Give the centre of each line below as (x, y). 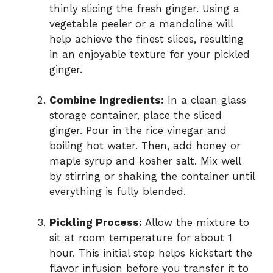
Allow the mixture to (196, 222)
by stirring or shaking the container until (152, 176)
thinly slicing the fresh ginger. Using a (144, 8)
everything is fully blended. (118, 192)
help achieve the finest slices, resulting (147, 39)
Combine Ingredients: (107, 100)
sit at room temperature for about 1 (141, 237)
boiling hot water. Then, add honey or (145, 146)
